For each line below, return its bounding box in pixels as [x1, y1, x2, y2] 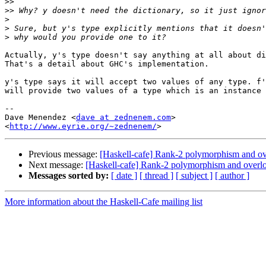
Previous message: [28, 149, 100, 160]
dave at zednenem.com [76, 113, 171, 122]
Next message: [28, 160, 85, 170]
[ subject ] [176, 170, 213, 181]
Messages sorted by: [28, 170, 109, 181]
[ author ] [215, 170, 249, 181]
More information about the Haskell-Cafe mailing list [5, 197, 202, 207]
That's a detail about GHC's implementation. [5, 59, 209, 69]
